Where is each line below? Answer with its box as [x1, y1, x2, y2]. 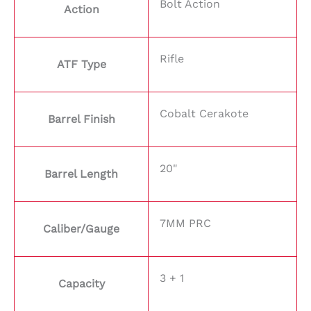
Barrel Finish [47, 112, 115, 126]
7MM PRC [160, 217, 211, 230]
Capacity [58, 277, 105, 291]
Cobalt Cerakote [160, 107, 249, 121]
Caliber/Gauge [43, 222, 119, 236]
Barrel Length [44, 167, 118, 181]
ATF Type [56, 58, 106, 72]
